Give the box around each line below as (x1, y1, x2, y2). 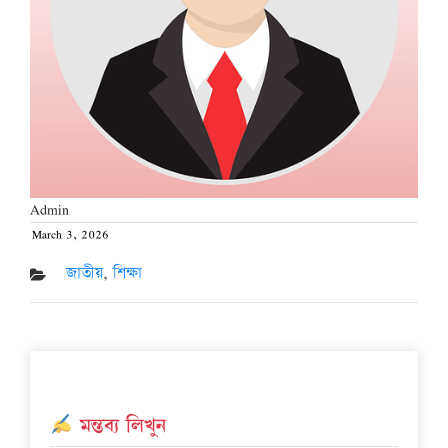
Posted (29, 233, 66, 257)
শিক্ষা (113, 262, 142, 286)
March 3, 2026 (32, 225, 109, 244)
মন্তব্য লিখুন (72, 412, 166, 441)
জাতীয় (66, 262, 103, 286)
